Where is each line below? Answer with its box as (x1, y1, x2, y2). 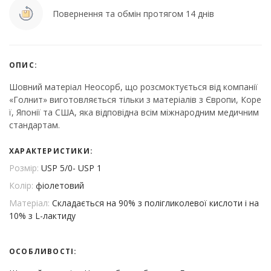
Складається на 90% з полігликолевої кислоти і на (52, 197, 259, 209)
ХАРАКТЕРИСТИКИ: (9, 146, 93, 157)
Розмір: (9, 162, 41, 174)
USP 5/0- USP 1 (41, 162, 102, 174)
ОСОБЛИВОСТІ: (9, 246, 77, 257)
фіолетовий (36, 180, 84, 192)
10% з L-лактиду (9, 210, 76, 222)
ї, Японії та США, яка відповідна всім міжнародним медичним (9, 106, 259, 119)
